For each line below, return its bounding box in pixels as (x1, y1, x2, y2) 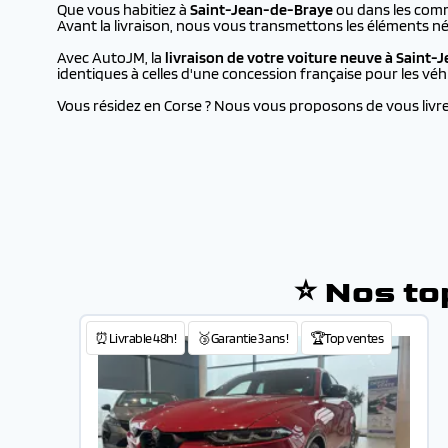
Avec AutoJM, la (57, 48, 165, 67)
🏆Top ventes (309, 330, 383, 346)
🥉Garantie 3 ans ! (197, 330, 289, 346)
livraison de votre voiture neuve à (165, 48, 396, 67)
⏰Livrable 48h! (95, 330, 176, 346)
